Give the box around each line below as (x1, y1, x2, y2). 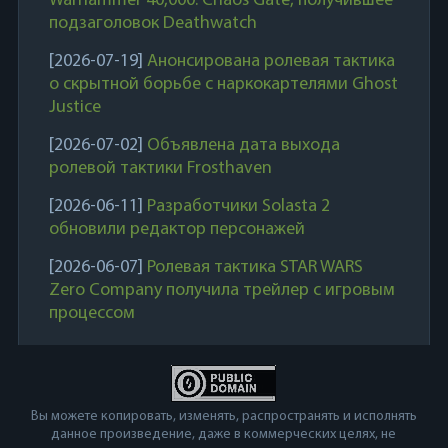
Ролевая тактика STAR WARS (146, 258, 363, 278)
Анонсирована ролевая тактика (146, 52, 395, 72)
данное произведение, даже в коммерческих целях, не (51, 427, 397, 443)
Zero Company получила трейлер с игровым (48, 281, 395, 301)
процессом (48, 304, 135, 324)
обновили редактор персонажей (48, 220, 305, 240)
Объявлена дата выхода (146, 136, 340, 156)
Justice (48, 98, 101, 118)
